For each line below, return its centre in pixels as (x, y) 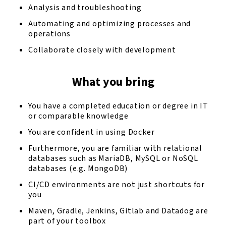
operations (50, 34)
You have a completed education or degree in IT (118, 106)
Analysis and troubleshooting (85, 8)
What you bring (113, 82)
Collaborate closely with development (102, 50)
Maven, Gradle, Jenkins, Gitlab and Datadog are (118, 211)
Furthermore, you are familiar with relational (115, 148)
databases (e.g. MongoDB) (78, 168)
